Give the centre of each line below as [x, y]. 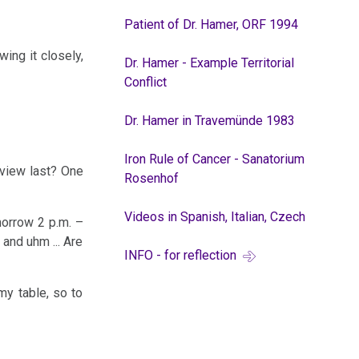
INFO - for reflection [182, 255]
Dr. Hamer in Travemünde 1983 [209, 121]
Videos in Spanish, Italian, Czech [214, 217]
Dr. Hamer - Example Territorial [209, 63]
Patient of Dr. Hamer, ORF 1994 [211, 24]
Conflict [145, 82]
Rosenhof [151, 178]
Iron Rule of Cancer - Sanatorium [214, 159]
